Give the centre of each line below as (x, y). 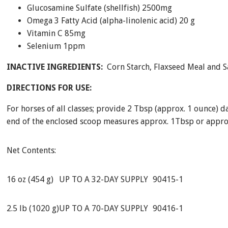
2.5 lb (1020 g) (33, 208)
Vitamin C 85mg (56, 33)
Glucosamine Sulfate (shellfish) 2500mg (99, 8)
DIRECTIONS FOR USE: (49, 88)
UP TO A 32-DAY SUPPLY (103, 179)
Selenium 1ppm (56, 46)
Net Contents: (31, 150)
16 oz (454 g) (30, 179)
